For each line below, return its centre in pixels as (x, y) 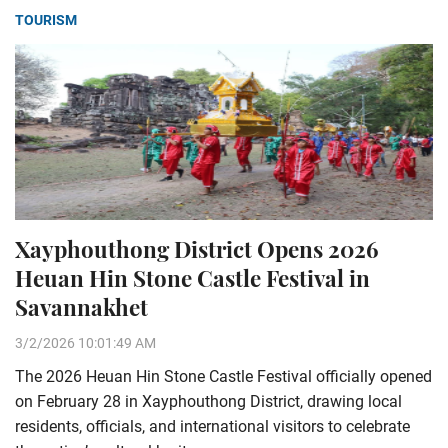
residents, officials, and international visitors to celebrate (212, 426)
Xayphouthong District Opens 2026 (197, 249)
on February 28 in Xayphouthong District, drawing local (208, 401)
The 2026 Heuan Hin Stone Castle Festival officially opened (223, 376)
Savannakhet (81, 307)
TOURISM (46, 20)
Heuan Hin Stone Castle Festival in (192, 278)
